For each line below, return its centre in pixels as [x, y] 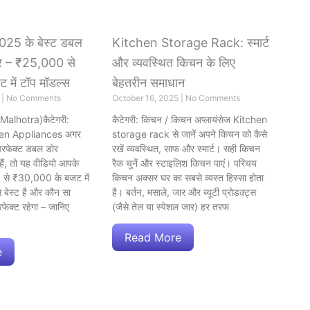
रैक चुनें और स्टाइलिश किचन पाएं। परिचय [184, 163]
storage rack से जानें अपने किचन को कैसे [190, 134]
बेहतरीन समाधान [148, 83]
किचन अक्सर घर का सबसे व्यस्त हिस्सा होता [188, 178]
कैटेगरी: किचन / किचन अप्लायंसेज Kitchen [190, 120]
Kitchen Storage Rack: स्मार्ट [191, 43]
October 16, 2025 [146, 98]
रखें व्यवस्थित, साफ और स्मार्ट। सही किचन [186, 149]
